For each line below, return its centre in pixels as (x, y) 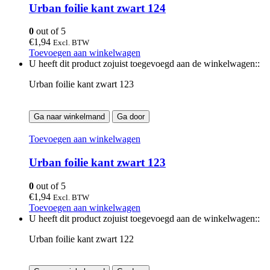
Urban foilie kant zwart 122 (81, 239)
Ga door (131, 117)
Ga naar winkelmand (69, 117)
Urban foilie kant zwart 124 (97, 8)
